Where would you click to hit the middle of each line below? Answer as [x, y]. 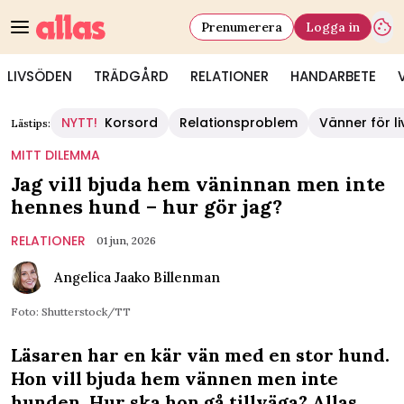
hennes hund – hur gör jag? [147, 207]
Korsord [131, 123]
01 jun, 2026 [126, 240]
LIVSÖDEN [40, 76]
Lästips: [31, 123]
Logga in [333, 27]
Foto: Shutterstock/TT [71, 312]
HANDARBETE [333, 76]
